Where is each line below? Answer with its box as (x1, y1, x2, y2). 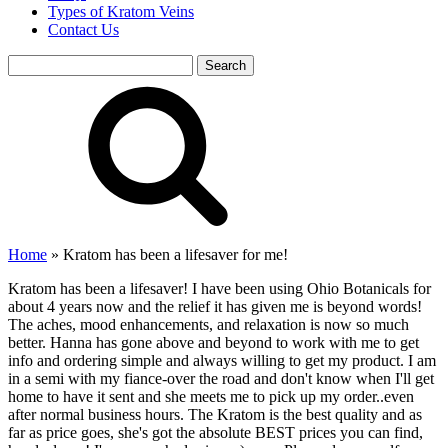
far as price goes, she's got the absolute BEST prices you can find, (8, 424, 423, 441)
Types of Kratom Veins (48, 3, 194, 20)
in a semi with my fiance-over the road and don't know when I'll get (8, 370, 434, 387)
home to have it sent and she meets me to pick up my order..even (8, 388, 414, 405)
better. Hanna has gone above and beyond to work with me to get (8, 334, 419, 351)
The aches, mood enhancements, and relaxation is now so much (8, 316, 409, 333)
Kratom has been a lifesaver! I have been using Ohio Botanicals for (8, 280, 431, 297)
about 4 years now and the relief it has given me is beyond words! (8, 298, 422, 315)
